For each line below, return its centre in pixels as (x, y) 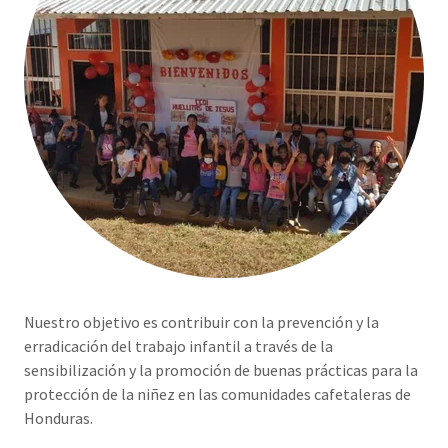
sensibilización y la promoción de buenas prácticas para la (221, 370)
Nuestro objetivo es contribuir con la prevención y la (201, 322)
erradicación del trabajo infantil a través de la (178, 346)
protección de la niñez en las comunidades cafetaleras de (217, 394)
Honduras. (58, 418)
